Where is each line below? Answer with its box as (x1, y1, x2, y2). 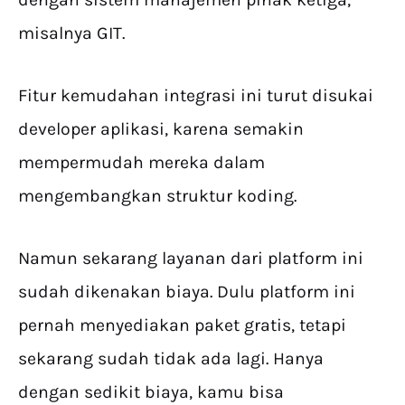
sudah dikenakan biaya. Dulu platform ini (18, 281, 355, 303)
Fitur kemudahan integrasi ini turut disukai (18, 85, 373, 107)
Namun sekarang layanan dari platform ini (18, 248, 363, 269)
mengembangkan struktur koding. (18, 185, 301, 207)
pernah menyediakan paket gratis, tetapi (18, 315, 346, 336)
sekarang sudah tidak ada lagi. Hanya (18, 348, 324, 370)
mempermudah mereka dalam (18, 152, 265, 174)
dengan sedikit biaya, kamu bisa (18, 381, 284, 403)
